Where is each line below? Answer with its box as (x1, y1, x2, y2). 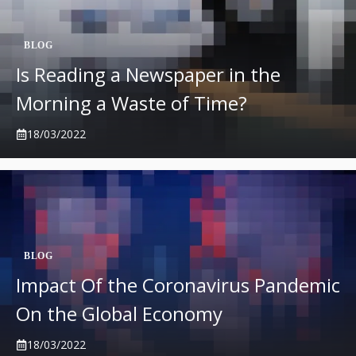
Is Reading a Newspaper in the (16, 61, 281, 87)
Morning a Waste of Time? (16, 90, 247, 116)
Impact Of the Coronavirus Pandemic (16, 272, 340, 298)
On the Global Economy (16, 300, 222, 327)
